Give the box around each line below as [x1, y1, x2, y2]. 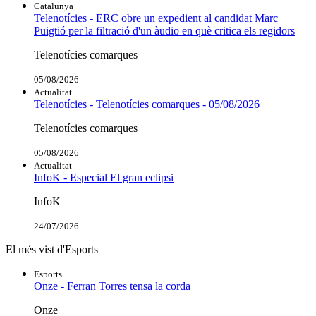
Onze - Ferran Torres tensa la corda [34, 279, 190, 292]
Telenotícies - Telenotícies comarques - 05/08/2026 [34, 97, 260, 110]
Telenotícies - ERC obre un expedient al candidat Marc [34, 11, 278, 24]
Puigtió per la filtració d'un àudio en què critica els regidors [34, 24, 295, 37]
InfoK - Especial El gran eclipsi [34, 171, 174, 183]
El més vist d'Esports [6, 243, 98, 255]
